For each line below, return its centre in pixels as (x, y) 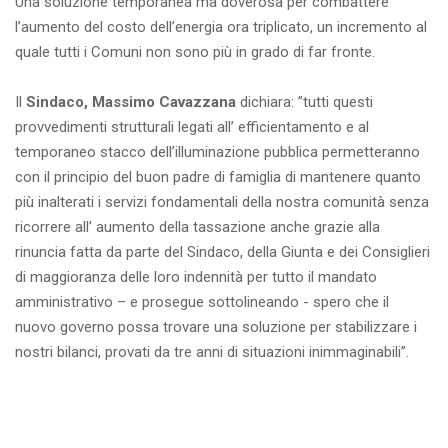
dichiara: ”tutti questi (304, 102)
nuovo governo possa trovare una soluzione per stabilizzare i (216, 327)
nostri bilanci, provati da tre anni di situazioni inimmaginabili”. (212, 352)
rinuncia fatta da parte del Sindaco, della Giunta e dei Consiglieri (222, 252)
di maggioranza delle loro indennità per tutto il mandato (196, 277)
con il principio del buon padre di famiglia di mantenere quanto (218, 177)
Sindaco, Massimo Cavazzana (131, 102)
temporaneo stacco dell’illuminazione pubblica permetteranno (217, 152)
